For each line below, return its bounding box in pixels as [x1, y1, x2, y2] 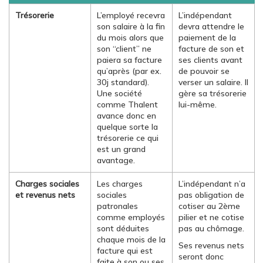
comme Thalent [97, 99, 158, 110]
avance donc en [97, 110, 156, 121]
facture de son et [178, 43, 244, 54]
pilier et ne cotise [178, 212, 244, 222]
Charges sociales [15, 178, 79, 189]
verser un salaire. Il [178, 77, 248, 87]
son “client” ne [97, 43, 151, 54]
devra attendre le [178, 21, 244, 32]
